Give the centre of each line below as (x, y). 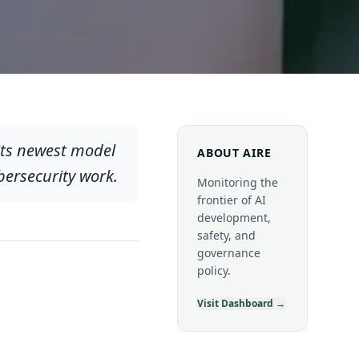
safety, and (227, 235)
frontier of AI (232, 200)
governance (229, 253)
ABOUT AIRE (234, 153)
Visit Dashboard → (242, 303)
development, (234, 218)
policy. (214, 270)
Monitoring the (238, 182)
